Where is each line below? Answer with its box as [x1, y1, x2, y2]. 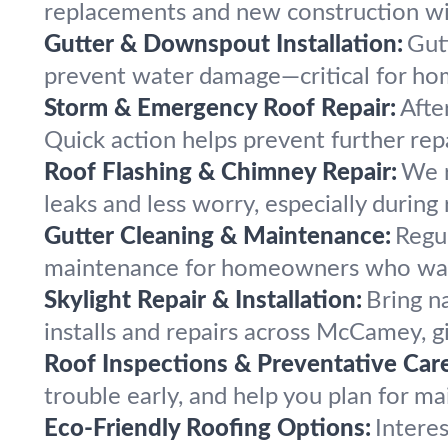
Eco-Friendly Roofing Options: [44, 417, 371, 441]
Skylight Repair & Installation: [44, 289, 362, 313]
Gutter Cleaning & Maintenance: [44, 225, 391, 249]
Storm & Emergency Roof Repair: [44, 97, 396, 121]
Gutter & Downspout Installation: [44, 33, 403, 57]
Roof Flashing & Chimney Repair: [44, 161, 397, 185]
